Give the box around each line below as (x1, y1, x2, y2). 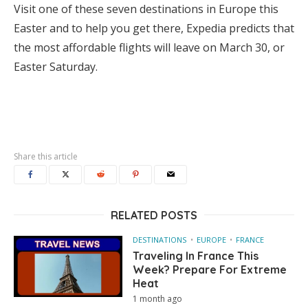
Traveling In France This (133, 249, 259, 263)
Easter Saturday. (14, 59, 98, 75)
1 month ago (133, 293, 183, 305)
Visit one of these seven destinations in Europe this (14, 1, 278, 17)
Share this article (14, 151, 78, 163)
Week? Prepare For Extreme (133, 263, 287, 277)
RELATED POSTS (111, 208, 197, 223)
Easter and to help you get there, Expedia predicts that (14, 21, 294, 36)
